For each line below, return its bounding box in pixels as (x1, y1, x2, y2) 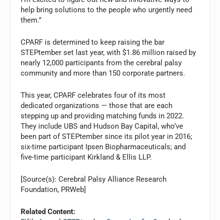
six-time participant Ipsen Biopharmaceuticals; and (21, 142, 186, 151)
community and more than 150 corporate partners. (21, 68, 186, 78)
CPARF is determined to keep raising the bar (21, 37, 165, 47)
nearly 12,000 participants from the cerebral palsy (21, 58, 182, 67)
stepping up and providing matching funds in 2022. (21, 111, 185, 120)
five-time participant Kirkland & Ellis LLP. (21, 152, 152, 162)
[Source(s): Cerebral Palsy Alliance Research (21, 174, 167, 184)
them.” (21, 15, 42, 25)
